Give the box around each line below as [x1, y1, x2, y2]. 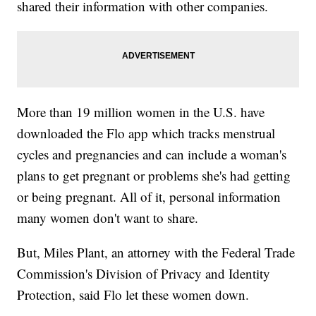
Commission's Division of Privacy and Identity [17, 264, 271, 282]
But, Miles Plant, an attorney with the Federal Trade [17, 243, 296, 261]
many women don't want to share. [17, 208, 199, 226]
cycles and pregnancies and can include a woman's [17, 145, 287, 163]
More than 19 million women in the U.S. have [17, 102, 265, 121]
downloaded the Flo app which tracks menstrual [17, 123, 276, 142]
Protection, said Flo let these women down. [17, 285, 250, 303]
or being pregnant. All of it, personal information [17, 187, 281, 205]
